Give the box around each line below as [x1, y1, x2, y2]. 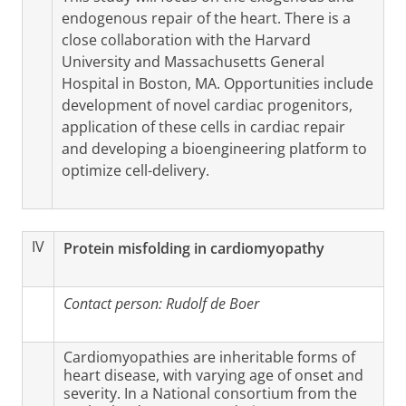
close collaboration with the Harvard [62, 30, 311, 50]
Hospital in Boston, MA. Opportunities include [62, 73, 373, 93]
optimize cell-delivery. [62, 160, 209, 180]
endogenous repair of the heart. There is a [62, 8, 351, 28]
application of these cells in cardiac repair [62, 117, 345, 137]
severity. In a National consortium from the [63, 383, 357, 403]
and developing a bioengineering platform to [62, 139, 367, 159]
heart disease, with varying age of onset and [63, 365, 363, 385]
